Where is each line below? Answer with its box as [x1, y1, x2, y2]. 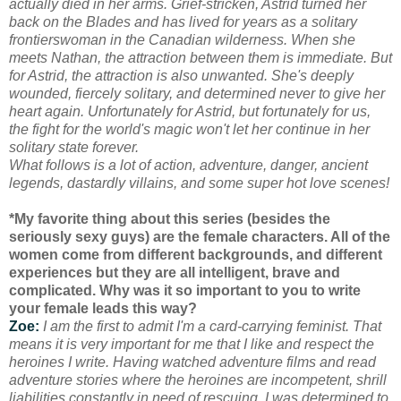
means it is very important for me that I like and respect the [9, 336, 374, 352]
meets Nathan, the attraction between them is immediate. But [9, 49, 392, 65]
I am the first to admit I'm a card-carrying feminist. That [43, 318, 381, 334]
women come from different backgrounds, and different [9, 246, 382, 262]
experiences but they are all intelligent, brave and [9, 264, 340, 280]
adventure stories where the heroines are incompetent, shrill [9, 371, 387, 388]
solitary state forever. [9, 139, 139, 155]
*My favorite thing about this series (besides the [9, 210, 330, 226]
